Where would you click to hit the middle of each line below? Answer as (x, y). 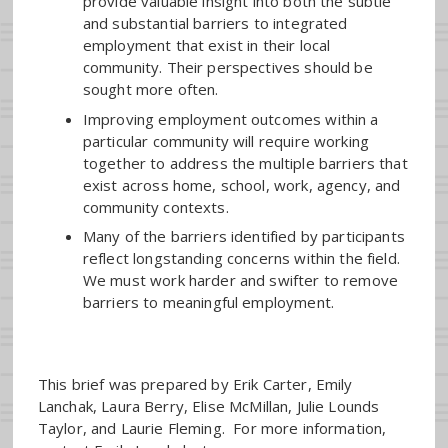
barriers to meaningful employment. (208, 302)
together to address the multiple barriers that (245, 162)
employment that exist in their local (206, 45)
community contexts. (155, 206)
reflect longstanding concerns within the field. (241, 258)
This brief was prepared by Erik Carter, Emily (195, 383)
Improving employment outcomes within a (230, 118)
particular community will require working (226, 140)
